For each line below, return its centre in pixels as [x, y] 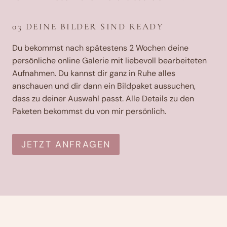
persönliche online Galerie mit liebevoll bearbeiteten [109, 60]
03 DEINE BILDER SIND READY [88, 26]
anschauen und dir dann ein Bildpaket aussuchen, [104, 86]
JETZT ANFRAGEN [66, 144]
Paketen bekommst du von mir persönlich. [89, 111]
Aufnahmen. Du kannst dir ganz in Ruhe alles [94, 73]
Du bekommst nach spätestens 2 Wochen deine [100, 48]
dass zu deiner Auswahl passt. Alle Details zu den [103, 98]
